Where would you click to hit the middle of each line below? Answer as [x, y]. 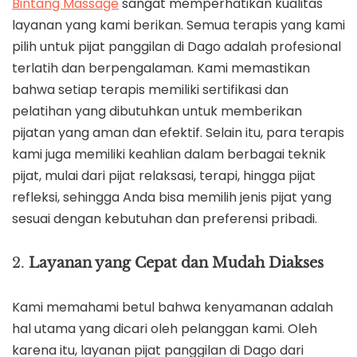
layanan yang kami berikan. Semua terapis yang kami [178, 25]
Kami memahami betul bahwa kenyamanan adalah [173, 308]
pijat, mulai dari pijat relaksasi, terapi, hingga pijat [164, 176]
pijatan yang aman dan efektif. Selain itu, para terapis [178, 133]
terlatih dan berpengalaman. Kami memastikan [161, 69]
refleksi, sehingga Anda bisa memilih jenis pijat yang [172, 198]
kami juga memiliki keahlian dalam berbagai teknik [169, 155]
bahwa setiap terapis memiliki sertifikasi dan [150, 90]
